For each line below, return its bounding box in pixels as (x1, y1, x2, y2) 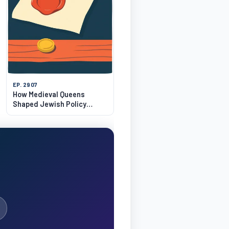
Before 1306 (12, 109, 52, 118)
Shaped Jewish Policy (12, 99, 86, 108)
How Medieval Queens (12, 89, 85, 99)
